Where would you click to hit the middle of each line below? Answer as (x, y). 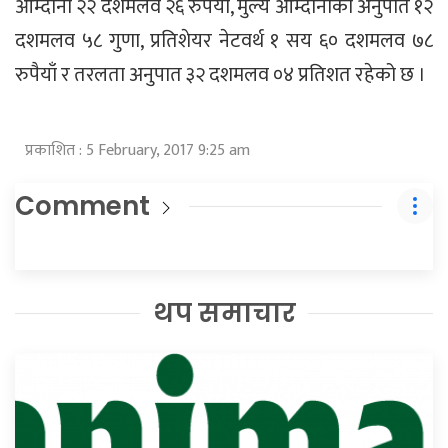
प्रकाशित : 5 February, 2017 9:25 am (137, 150)
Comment (82, 205)
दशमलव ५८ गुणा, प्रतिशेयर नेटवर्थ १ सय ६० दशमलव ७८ (224, 40)
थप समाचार (224, 312)
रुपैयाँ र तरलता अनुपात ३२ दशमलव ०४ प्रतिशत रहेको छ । (220, 74)
